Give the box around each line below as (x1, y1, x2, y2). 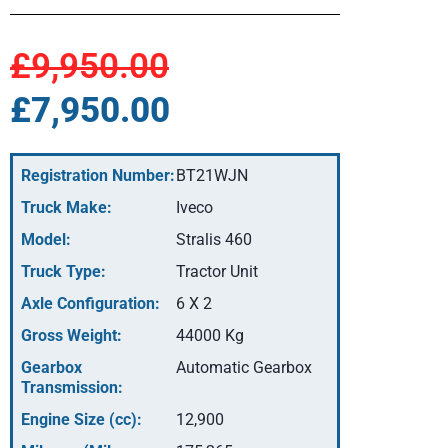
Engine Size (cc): (21, 410, 142, 430)
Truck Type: (21, 262, 106, 282)
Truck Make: (21, 198, 112, 218)
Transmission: (21, 378, 123, 398)
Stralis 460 (176, 230, 252, 250)
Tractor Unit (176, 262, 258, 282)
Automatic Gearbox (176, 358, 312, 378)
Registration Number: (21, 166, 175, 186)
